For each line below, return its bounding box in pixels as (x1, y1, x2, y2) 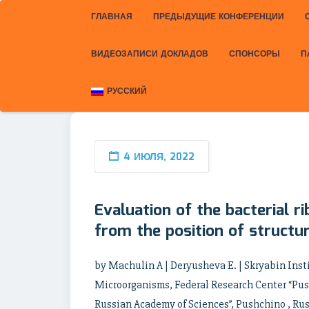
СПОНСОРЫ (229, 48, 280, 61)
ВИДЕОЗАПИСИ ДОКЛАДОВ (91, 48, 208, 61)
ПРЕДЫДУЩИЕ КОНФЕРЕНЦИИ (153, 10, 284, 23)
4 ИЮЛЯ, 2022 (124, 150, 195, 165)
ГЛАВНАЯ (91, 10, 132, 23)
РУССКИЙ (107, 85, 147, 98)
